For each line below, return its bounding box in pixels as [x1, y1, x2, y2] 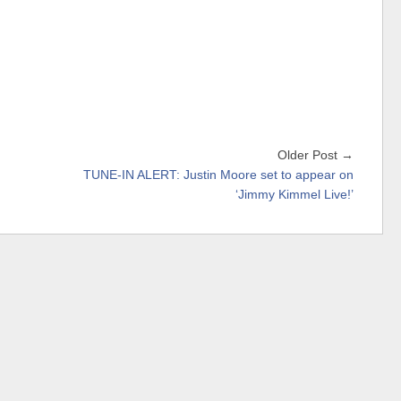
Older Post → [277, 149, 354, 163]
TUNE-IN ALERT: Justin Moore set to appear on [83, 168, 354, 183]
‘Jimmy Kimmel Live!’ [235, 188, 354, 202]
